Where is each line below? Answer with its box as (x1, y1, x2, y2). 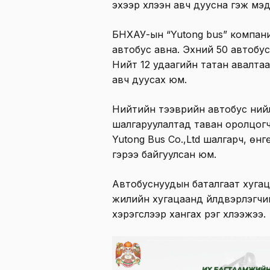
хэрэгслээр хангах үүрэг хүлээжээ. (112, 208, 266, 221)
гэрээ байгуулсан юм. (112, 148, 216, 161)
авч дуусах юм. (112, 74, 187, 86)
